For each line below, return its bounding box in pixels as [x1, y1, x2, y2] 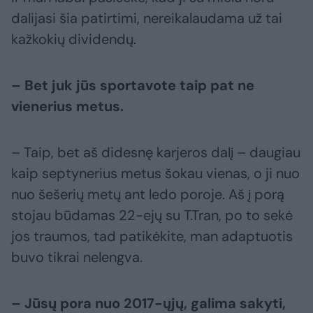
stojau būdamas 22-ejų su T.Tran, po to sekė [11, 205, 293, 224]
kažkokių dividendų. [11, 29, 136, 48]
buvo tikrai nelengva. [11, 247, 143, 266]
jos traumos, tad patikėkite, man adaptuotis [11, 226, 293, 245]
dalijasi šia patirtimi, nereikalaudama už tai [11, 8, 282, 27]
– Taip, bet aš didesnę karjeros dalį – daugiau [11, 143, 300, 161]
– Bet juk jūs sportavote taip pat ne [11, 75, 254, 94]
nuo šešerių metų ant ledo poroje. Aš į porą [11, 184, 284, 203]
